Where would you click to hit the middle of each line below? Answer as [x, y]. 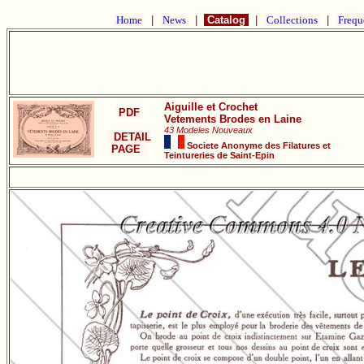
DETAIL [129, 137]
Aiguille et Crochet [211, 107]
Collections [292, 20]
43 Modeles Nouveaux [208, 130]
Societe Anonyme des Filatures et [258, 145]
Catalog [226, 20]
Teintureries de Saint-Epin [219, 155]
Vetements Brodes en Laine [233, 119]
